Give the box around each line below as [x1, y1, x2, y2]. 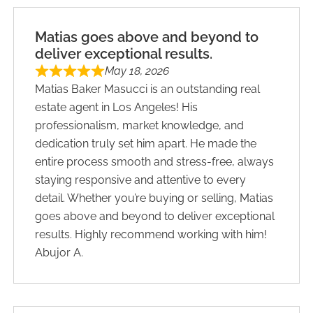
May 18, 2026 [105, 64, 170, 78]
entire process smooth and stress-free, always [35, 154, 275, 168]
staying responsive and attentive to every [35, 173, 247, 187]
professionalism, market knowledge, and [35, 118, 245, 132]
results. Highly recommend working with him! [35, 227, 268, 241]
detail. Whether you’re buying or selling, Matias [35, 191, 274, 205]
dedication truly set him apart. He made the [35, 136, 257, 150]
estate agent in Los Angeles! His [35, 100, 198, 114]
